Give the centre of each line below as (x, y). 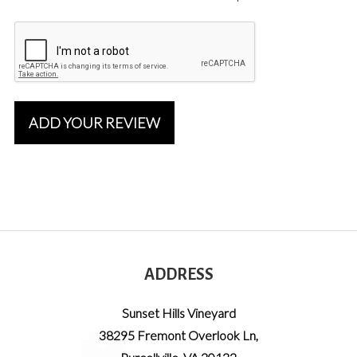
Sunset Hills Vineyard (178, 312)
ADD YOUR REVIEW (94, 123)
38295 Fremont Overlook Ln (177, 335)
